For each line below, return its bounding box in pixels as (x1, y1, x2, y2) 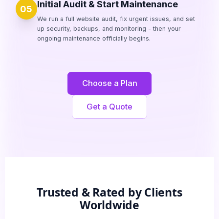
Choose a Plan (82, 78, 137, 88)
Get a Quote (87, 101, 132, 111)
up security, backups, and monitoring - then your (37, 24, 181, 32)
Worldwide (80, 197, 139, 213)
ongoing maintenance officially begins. (37, 34, 151, 42)
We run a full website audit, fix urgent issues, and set (37, 15, 195, 22)
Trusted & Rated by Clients (37, 184, 182, 200)
